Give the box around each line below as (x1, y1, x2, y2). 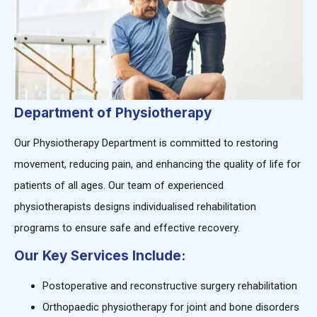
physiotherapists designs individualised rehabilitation (14, 200, 256, 213)
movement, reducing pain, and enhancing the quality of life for (14, 157, 301, 171)
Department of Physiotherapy (14, 104, 212, 121)
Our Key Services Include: (14, 248, 185, 265)
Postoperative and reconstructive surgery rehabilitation (42, 279, 297, 293)
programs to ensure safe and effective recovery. (14, 221, 240, 234)
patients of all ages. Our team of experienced (14, 178, 224, 192)
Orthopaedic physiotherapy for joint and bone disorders (42, 301, 299, 314)
